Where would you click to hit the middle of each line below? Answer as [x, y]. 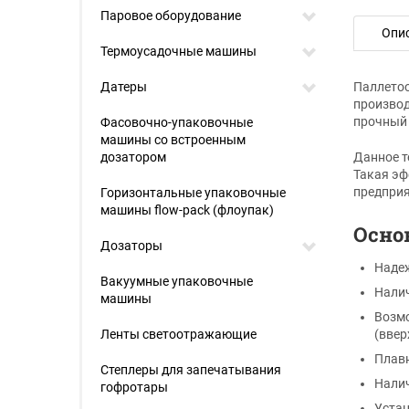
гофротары [134, 387]
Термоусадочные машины [178, 51]
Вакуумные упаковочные [177, 281]
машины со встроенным [173, 140]
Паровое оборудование [171, 16]
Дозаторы [131, 246]
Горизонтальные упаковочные [193, 193]
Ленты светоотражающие [178, 334]
